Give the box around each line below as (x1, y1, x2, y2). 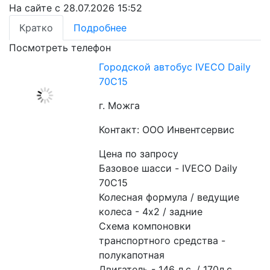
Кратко (19, 22, 53, 34)
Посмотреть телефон (9, 42, 111, 54)
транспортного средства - (99, 234, 226, 246)
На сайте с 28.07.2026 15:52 (9, 2, 142, 14)
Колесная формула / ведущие (99, 191, 240, 203)
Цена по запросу (99, 148, 179, 160)
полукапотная (99, 249, 165, 261)
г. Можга (99, 99, 140, 111)
